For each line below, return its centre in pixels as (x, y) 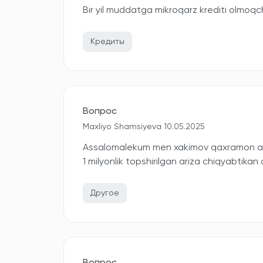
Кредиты (107, 42)
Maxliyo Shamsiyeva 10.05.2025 (144, 127)
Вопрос (100, 112)
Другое (105, 193)
